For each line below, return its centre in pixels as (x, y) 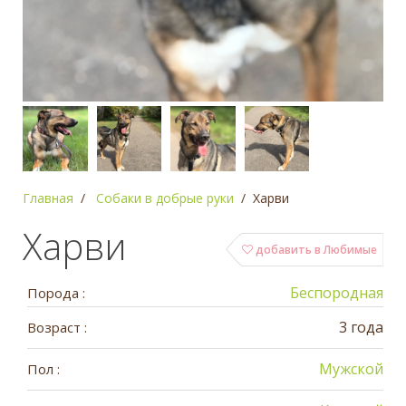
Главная (48, 198)
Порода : (56, 292)
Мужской (351, 368)
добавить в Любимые (315, 249)
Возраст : (57, 327)
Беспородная (337, 292)
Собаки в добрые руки (165, 198)
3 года (361, 327)
